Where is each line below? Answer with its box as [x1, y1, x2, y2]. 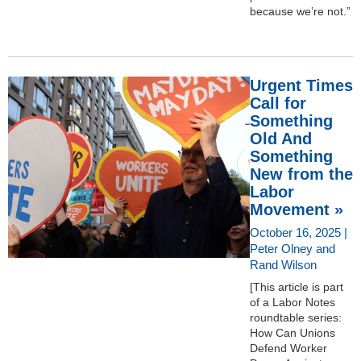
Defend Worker [250, 341, 327, 355]
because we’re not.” [250, 4, 351, 18]
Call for [250, 93, 306, 112]
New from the [250, 164, 353, 183]
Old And [250, 129, 312, 147]
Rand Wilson [250, 257, 317, 272]
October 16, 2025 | [250, 225, 347, 239]
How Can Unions [250, 326, 335, 339]
